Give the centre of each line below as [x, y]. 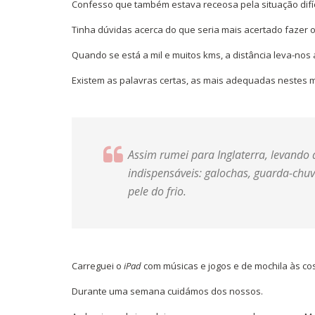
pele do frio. [157, 191]
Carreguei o [98, 265]
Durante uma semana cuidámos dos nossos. [167, 291]
